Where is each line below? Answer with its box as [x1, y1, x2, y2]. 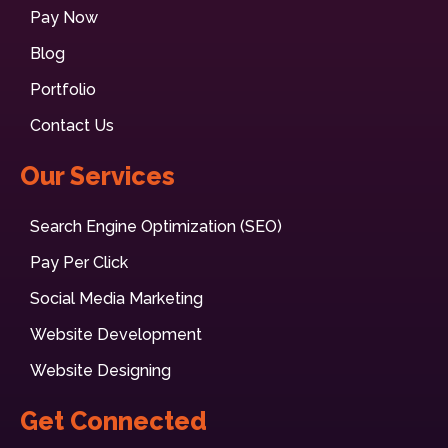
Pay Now [30, 8, 98, 28]
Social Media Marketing [30, 289, 203, 309]
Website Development [30, 325, 202, 345]
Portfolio [30, 80, 96, 100]
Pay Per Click [30, 253, 128, 273]
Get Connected [20, 406, 207, 437]
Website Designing [30, 361, 171, 381]
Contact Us [30, 116, 114, 136]
